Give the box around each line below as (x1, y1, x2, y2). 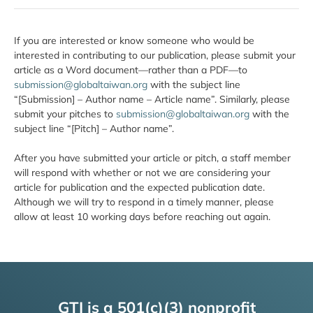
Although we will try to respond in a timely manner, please (14, 195, 274, 208)
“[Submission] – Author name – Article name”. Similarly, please (14, 92, 290, 105)
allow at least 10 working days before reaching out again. (14, 210, 273, 223)
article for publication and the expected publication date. (14, 180, 265, 194)
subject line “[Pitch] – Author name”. (14, 122, 174, 135)
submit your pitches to (14, 107, 116, 120)
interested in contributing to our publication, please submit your (14, 48, 296, 61)
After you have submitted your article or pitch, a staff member (14, 151, 291, 164)
